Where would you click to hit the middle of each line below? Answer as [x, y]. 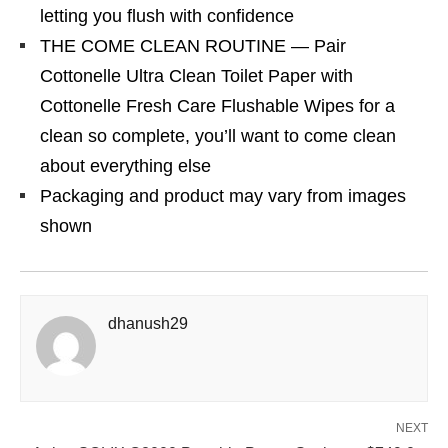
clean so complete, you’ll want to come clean [218, 136]
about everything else [125, 166]
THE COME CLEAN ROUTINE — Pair [193, 46]
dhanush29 [148, 323]
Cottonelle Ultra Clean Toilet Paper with [196, 76]
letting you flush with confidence [167, 16]
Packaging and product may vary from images [223, 196]
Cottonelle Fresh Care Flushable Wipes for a [217, 106]
